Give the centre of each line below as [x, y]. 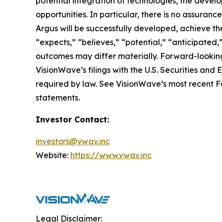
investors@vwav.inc [73, 141]
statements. [58, 97]
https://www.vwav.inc [111, 155]
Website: [53, 155]
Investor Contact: [72, 119]
